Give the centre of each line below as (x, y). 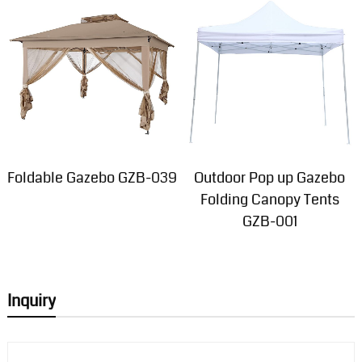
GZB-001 (269, 222)
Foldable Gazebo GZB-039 (93, 178)
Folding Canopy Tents (269, 200)
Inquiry (31, 301)
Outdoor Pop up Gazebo (270, 178)
